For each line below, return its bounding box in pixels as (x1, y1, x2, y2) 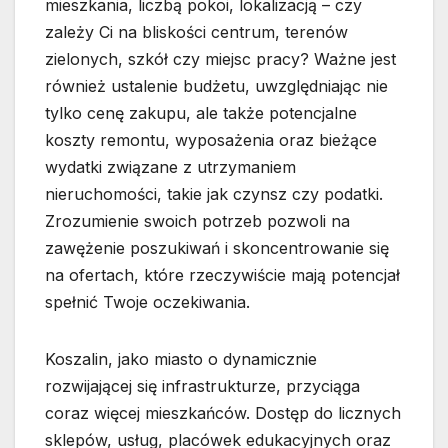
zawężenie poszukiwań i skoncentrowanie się (45, 238, 389, 259)
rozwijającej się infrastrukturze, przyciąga (45, 376, 360, 397)
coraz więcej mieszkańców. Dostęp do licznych (45, 403, 401, 424)
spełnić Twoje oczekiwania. (45, 292, 250, 313)
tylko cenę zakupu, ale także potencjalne (45, 103, 357, 124)
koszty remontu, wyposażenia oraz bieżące (45, 130, 377, 151)
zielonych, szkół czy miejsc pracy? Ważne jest (45, 49, 396, 70)
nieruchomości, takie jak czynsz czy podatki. (45, 184, 383, 205)
